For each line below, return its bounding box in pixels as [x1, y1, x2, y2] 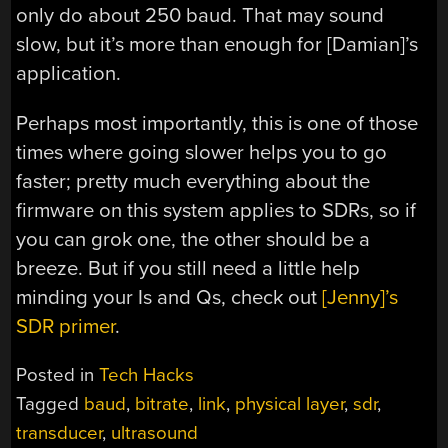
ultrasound [111, 422, 199, 445]
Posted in [16, 364, 100, 387]
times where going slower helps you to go [16, 139, 388, 165]
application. [16, 61, 122, 87]
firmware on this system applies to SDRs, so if [16, 197, 417, 223]
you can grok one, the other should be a [16, 226, 371, 252]
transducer [16, 422, 103, 445]
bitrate [135, 393, 190, 416]
